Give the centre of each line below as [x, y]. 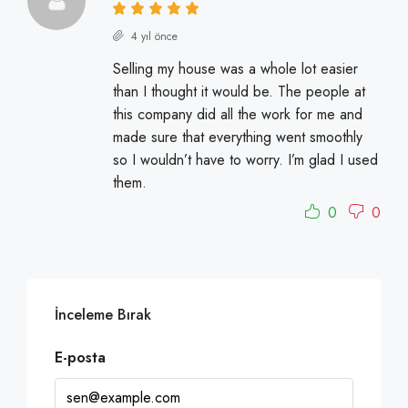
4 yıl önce [153, 37]
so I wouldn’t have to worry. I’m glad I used [245, 160]
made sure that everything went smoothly [238, 138]
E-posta [80, 358]
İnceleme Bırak [103, 315]
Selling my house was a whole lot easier [235, 69]
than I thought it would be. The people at [239, 92]
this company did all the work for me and [238, 115]
